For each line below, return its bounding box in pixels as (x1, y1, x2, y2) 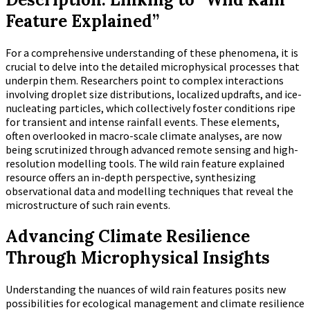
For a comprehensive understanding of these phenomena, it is (6, 46, 298, 60)
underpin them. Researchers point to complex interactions (6, 73, 284, 88)
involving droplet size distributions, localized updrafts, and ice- (6, 87, 302, 102)
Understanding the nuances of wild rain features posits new (6, 282, 286, 297)
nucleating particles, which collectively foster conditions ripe (6, 101, 295, 116)
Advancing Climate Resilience (6, 226, 250, 248)
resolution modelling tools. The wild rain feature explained (6, 156, 284, 171)
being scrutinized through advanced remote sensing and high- (6, 143, 298, 157)
